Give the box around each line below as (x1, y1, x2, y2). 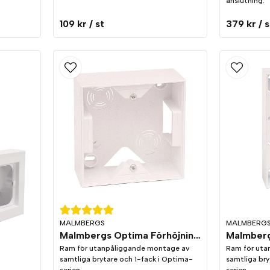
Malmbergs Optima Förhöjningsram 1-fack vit (193, 230, 201, 241)
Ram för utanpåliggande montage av (60, 244, 189, 253)
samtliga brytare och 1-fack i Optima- (60, 255, 193, 263)
